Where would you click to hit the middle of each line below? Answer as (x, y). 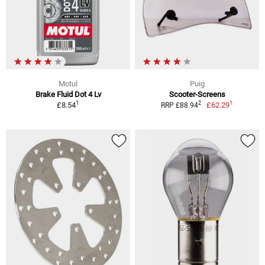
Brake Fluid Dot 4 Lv (68, 94)
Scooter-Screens (197, 94)
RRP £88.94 (179, 105)
